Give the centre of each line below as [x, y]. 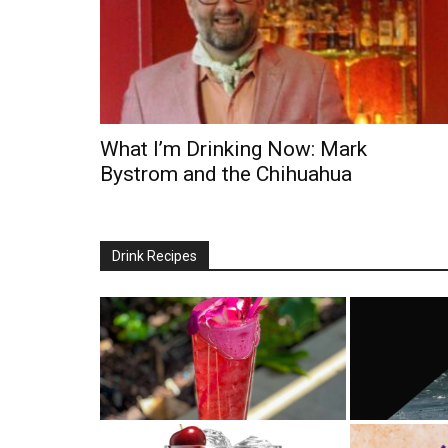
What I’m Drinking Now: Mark [233, 148]
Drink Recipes [154, 255]
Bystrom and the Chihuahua [226, 173]
